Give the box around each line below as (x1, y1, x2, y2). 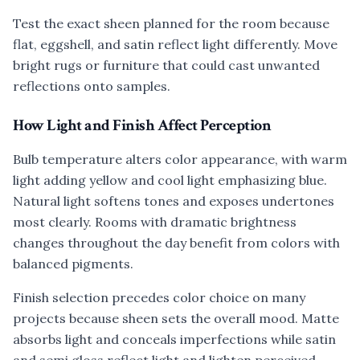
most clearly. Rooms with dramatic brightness (13, 214, 297, 230)
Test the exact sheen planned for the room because (13, 15, 329, 31)
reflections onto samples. (13, 78, 170, 94)
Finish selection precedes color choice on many (13, 289, 305, 305)
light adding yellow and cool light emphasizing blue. (13, 172, 327, 188)
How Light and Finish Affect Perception (13, 115, 271, 136)
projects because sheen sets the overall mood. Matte (13, 310, 339, 326)
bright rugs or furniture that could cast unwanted (13, 57, 320, 73)
